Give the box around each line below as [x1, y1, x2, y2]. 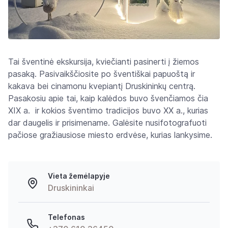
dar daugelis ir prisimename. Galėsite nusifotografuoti [8, 117, 207, 128]
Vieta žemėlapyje [48, 171, 110, 180]
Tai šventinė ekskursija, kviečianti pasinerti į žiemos [8, 56, 199, 67]
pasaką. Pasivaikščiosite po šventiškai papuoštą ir [8, 68, 195, 79]
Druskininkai [48, 182, 94, 193]
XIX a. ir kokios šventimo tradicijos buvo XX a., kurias [8, 105, 208, 116]
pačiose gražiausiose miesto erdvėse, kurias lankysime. [8, 129, 212, 140]
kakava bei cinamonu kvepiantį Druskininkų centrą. [8, 80, 195, 91]
